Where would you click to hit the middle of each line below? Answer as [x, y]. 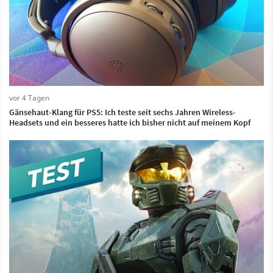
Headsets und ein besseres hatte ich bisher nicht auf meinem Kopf [130, 123]
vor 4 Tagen [29, 98]
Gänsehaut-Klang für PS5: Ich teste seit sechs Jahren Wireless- [122, 112]
